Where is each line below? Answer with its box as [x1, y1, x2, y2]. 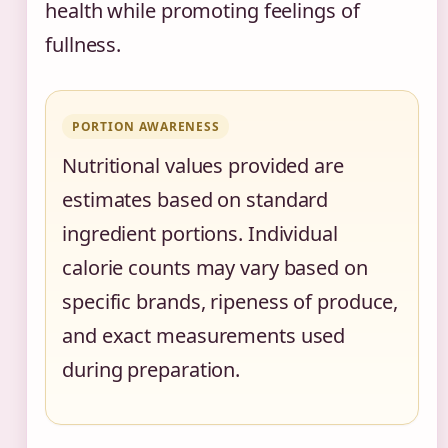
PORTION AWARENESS [72, 118, 220, 135]
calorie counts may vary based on [62, 254, 368, 281]
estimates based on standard [62, 186, 329, 213]
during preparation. [62, 356, 241, 383]
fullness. [45, 31, 122, 58]
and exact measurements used [62, 322, 346, 349]
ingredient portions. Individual [62, 220, 338, 247]
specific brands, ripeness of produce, [62, 288, 399, 315]
